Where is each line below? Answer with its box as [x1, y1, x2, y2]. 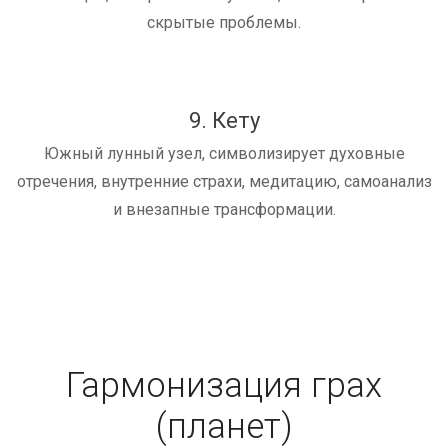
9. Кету [188, 108, 260, 134]
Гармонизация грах [66, 365, 382, 407]
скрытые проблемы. [147, 13, 301, 33]
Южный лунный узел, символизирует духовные [43, 144, 405, 164]
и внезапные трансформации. [112, 200, 336, 220]
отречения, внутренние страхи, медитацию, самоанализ [16, 172, 432, 192]
